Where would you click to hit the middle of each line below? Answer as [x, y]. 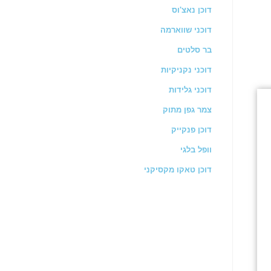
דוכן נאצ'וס [192, 10]
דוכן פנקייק [191, 130]
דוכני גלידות [190, 90]
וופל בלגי [196, 150]
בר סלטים [194, 50]
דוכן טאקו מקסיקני [178, 170]
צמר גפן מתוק [187, 110]
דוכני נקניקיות [186, 70]
